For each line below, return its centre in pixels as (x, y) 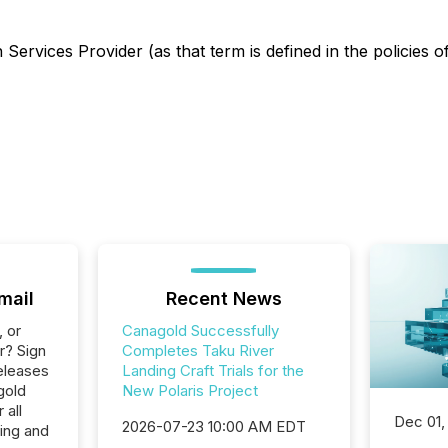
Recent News (223, 298)
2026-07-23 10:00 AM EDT (213, 426)
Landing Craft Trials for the (212, 370)
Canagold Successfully (200, 330)
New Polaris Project (189, 390)
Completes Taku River (197, 350)
